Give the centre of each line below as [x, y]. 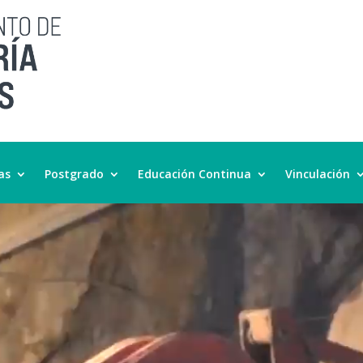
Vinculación [318, 173]
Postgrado [74, 173]
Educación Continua [194, 173]
